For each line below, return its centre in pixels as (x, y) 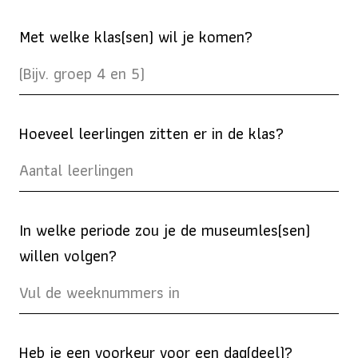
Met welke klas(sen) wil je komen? (136, 37)
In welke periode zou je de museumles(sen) (165, 231)
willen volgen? (68, 256)
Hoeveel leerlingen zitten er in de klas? (151, 134)
